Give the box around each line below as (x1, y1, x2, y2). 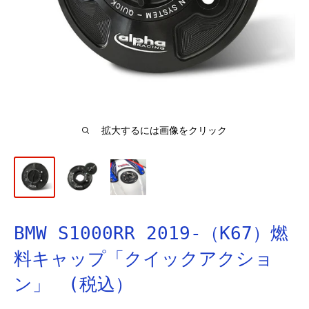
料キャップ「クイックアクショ (14, 248, 273, 269)
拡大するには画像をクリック (101, 125, 227, 136)
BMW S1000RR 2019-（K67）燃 (14, 223, 288, 243)
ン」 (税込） (14, 274, 133, 295)
